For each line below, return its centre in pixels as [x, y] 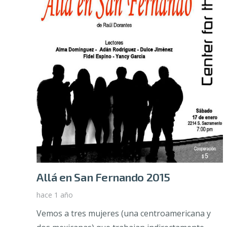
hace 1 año [55, 195]
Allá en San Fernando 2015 [103, 177]
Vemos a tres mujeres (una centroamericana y [124, 214]
